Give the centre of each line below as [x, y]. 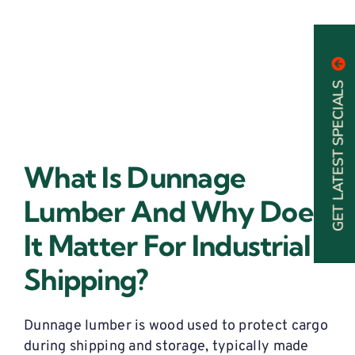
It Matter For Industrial [168, 246]
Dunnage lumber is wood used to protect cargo [176, 326]
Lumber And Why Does [175, 212]
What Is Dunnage [135, 177]
